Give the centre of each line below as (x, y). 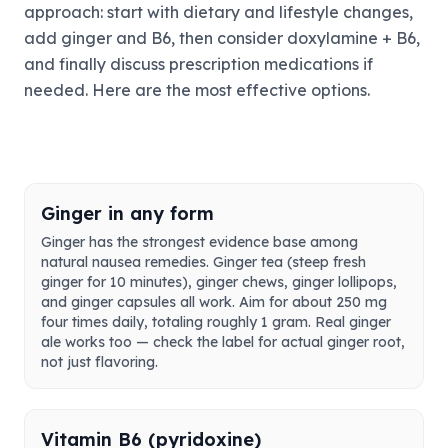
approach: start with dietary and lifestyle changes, (218, 12)
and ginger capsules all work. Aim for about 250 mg (214, 302)
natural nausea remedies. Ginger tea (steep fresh (203, 262)
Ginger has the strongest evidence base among (199, 242)
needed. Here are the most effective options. (197, 90)
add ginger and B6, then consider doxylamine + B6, (222, 38)
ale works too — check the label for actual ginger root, (223, 342)
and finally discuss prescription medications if (198, 64)
